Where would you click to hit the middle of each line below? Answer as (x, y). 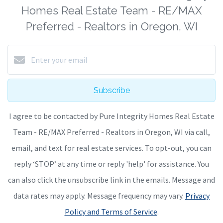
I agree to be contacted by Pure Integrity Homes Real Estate (111, 116)
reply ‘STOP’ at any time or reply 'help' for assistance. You (111, 164)
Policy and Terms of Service (111, 212)
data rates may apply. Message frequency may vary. (99, 196)
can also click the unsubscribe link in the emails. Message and (111, 180)
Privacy (197, 196)
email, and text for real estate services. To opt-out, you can (111, 148)
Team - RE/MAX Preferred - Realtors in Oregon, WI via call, (111, 132)
